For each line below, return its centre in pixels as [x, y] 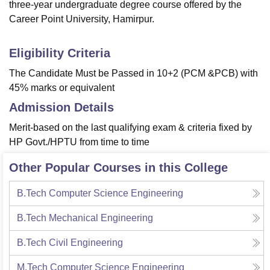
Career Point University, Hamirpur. [82, 19]
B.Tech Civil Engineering [70, 243]
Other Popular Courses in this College [118, 168]
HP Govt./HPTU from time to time [79, 142]
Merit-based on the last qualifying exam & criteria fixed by [130, 128]
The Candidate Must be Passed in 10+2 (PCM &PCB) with [133, 74]
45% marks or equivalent [62, 88]
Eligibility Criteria [60, 53]
